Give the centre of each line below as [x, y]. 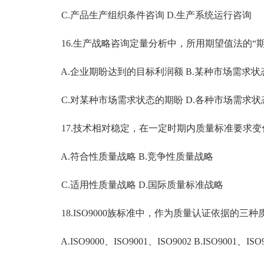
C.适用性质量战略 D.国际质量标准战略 [133, 185]
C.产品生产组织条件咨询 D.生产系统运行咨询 [147, 15]
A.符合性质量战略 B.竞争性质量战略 [128, 156]
